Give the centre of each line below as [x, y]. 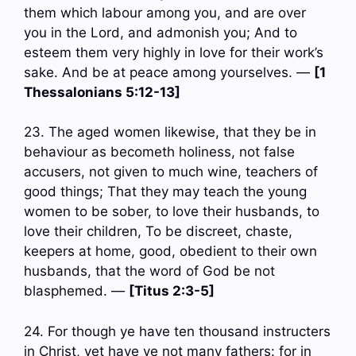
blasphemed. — [76, 291]
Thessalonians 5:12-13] [102, 92]
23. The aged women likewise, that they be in [170, 132]
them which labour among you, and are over [165, 12]
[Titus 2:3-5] [172, 291]
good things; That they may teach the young [165, 192]
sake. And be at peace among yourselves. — [169, 72]
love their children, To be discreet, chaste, [158, 232]
